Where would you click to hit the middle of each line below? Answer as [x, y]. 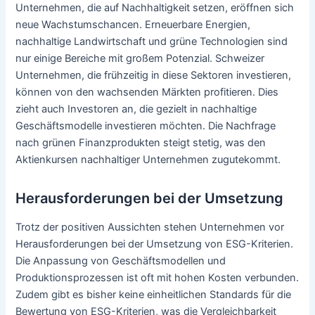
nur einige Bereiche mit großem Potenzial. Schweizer [140, 58]
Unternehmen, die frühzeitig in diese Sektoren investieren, [154, 75]
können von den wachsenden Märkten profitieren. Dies [147, 92]
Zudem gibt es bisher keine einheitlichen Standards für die [154, 294]
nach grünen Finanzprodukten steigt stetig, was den [141, 142]
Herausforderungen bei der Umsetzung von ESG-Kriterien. [155, 244]
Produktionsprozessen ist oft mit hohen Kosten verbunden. [157, 277]
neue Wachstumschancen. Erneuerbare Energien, [133, 24]
